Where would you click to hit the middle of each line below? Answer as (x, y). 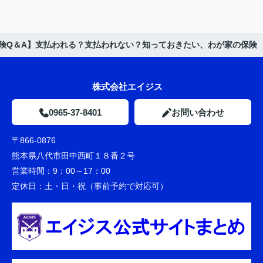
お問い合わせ (198, 113)
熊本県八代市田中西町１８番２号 (75, 156)
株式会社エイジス (131, 87)
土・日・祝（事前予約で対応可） (127, 186)
